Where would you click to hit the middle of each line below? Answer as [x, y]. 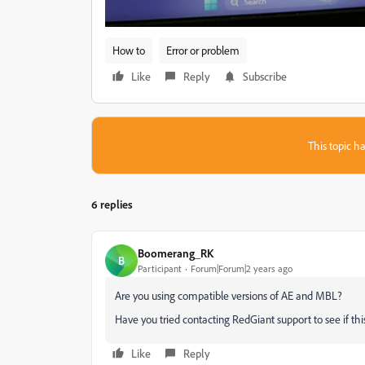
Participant [160, 268]
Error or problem [203, 50]
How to [129, 50]
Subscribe [265, 76]
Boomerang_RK [176, 253]
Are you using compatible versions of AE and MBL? [230, 295]
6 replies [112, 204]
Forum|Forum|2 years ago [242, 268]
